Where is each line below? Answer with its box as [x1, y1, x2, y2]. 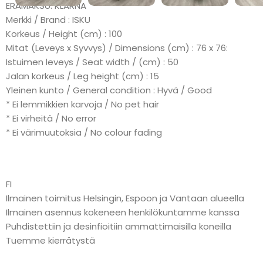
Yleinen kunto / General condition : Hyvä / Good [6, 83, 212, 96]
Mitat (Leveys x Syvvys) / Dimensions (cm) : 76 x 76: [6, 41, 228, 54]
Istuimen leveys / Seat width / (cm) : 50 [6, 55, 178, 68]
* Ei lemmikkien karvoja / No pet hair [6, 97, 159, 110]
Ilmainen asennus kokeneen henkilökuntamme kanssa [6, 205, 240, 218]
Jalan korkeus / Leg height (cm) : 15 [6, 69, 159, 82]
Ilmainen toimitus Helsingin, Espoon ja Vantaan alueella [6, 191, 244, 204]
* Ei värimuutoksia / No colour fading [6, 126, 162, 139]
